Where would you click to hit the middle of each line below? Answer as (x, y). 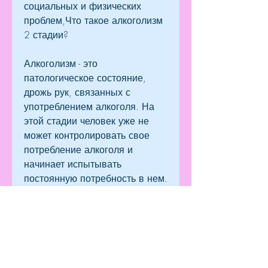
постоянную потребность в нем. (96, 179)
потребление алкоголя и (78, 150)
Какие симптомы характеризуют (95, 207)
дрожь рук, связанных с (77, 92)
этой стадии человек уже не (86, 121)
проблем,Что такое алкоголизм (93, 21)
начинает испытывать (73, 164)
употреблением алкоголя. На (89, 107)
